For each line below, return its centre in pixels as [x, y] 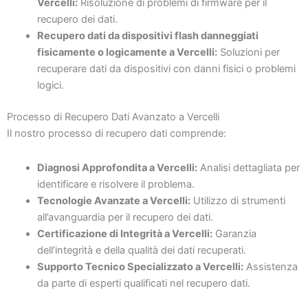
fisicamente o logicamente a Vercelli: [127, 53]
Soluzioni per [248, 53]
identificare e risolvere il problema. [115, 184]
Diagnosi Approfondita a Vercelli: [117, 167]
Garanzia [234, 233]
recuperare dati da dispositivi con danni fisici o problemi [166, 69]
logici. [50, 86]
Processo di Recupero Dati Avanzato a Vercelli [113, 117]
